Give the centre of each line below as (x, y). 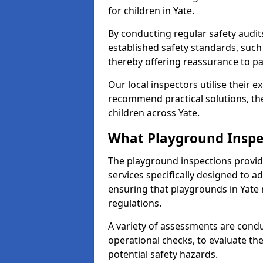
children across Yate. (154, 113)
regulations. (135, 203)
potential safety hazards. (163, 254)
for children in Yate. (151, 11)
